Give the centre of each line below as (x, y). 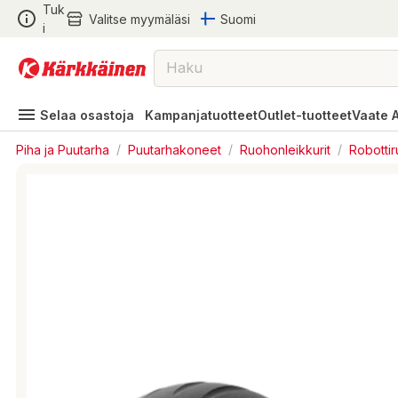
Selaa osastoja (87, 115)
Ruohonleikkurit (285, 149)
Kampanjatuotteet (201, 115)
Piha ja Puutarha (63, 149)
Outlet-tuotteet (305, 115)
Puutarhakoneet (175, 149)
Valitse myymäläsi (139, 19)
